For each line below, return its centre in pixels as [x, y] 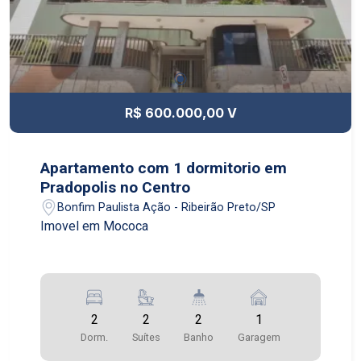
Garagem [259, 338]
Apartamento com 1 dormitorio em [164, 168]
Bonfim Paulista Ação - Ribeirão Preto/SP [167, 207]
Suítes [146, 338]
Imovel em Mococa [95, 226]
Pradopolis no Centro [116, 188]
